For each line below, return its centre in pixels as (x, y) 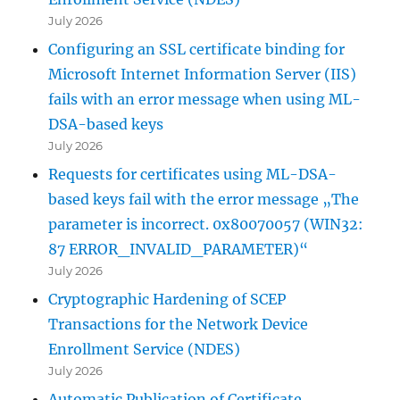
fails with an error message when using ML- (205, 99)
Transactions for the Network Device (179, 324)
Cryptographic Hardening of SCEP (167, 299)
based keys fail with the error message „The (204, 199)
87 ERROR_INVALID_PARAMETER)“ (179, 249)
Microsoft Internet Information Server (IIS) (203, 74)
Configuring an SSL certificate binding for (197, 49)
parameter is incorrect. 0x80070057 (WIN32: (206, 224)
